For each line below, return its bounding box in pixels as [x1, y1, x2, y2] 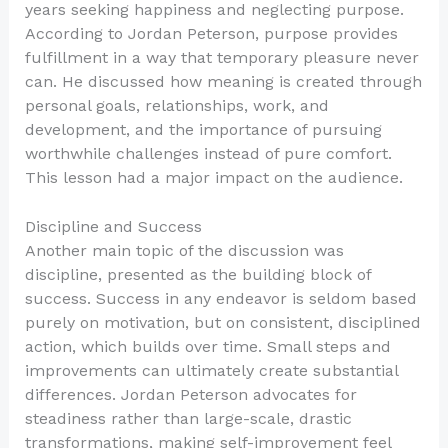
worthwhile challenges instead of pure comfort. [24, 143, 392, 163]
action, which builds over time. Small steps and [24, 337, 391, 357]
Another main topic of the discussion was [24, 241, 344, 261]
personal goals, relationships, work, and [24, 95, 329, 115]
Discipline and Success [24, 217, 202, 237]
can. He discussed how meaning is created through [24, 71, 422, 91]
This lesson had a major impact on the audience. [24, 167, 403, 187]
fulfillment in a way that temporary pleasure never [24, 47, 419, 67]
